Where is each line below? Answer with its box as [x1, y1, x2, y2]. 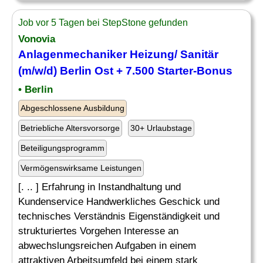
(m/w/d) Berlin [18, 65, 95, 77]
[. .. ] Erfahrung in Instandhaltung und [18, 181, 181, 193]
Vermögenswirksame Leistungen [21, 163, 141, 173]
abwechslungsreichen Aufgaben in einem [18, 240, 196, 251]
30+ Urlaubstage [130, 123, 192, 133]
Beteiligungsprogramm [21, 143, 104, 153]
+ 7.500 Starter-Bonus [113, 65, 232, 77]
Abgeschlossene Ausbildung [21, 103, 124, 113]
